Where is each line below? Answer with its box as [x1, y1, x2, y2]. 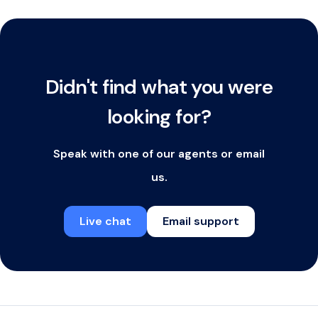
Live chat [79, 214, 131, 229]
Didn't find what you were [45, 74, 273, 100]
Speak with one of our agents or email [53, 146, 265, 161]
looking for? [106, 104, 212, 130]
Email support [162, 214, 239, 229]
